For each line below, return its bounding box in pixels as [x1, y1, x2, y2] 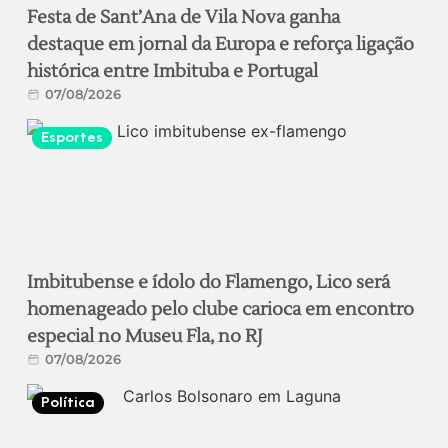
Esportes [41, 128, 104, 146]
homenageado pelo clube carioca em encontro [27, 297, 415, 321]
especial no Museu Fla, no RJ [27, 324, 264, 348]
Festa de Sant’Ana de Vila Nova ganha [27, 5, 341, 29]
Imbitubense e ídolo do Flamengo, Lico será [27, 270, 391, 294]
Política [41, 393, 96, 411]
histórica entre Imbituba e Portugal [27, 59, 319, 83]
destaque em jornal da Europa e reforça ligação [27, 32, 415, 56]
